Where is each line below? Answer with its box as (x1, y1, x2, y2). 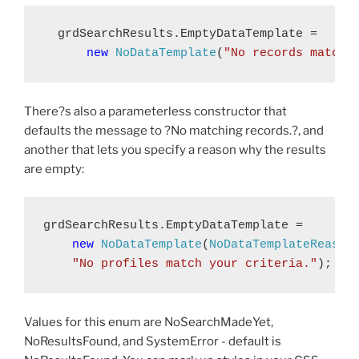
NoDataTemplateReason (209, 237, 353, 252)
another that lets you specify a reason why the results (24, 143, 326, 158)
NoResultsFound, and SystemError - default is (24, 333, 281, 349)
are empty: (24, 162, 84, 177)
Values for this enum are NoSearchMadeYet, (24, 314, 273, 329)
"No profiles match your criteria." (72, 256, 317, 271)
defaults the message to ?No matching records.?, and (24, 123, 324, 139)
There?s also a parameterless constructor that (24, 104, 287, 119)
